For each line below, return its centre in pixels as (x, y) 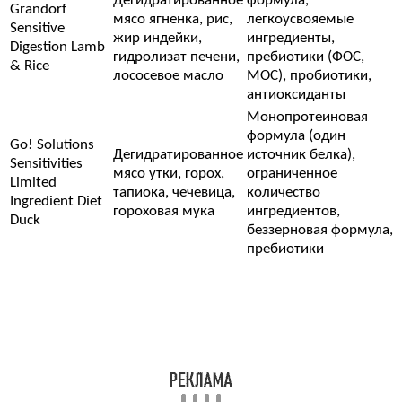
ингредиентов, (293, 211)
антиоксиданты (296, 94)
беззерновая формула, (320, 230)
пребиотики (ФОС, (306, 57)
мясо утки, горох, (169, 173)
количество (284, 192)
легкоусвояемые (300, 19)
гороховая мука (164, 211)
